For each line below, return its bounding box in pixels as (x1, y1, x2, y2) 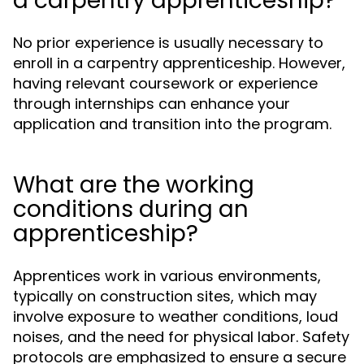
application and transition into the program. (13, 114, 331, 134)
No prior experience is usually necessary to (13, 32, 323, 53)
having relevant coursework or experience (13, 73, 318, 93)
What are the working (13, 169, 254, 201)
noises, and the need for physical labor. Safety (13, 327, 349, 347)
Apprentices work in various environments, (13, 266, 321, 286)
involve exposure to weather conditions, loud (13, 306, 338, 327)
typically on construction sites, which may (13, 286, 317, 306)
